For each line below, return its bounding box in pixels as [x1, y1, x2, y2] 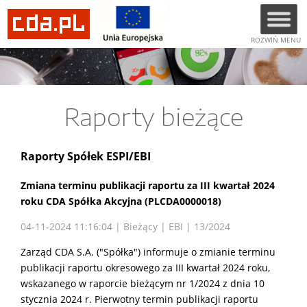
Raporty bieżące [64, 101, 243, 131]
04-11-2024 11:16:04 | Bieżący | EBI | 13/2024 [21, 219, 230, 233]
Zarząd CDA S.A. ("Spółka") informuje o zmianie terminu [21, 245, 275, 258]
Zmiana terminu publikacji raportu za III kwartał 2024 [21, 178, 275, 192]
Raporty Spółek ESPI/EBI [21, 149, 151, 164]
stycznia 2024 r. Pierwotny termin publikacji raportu [21, 292, 258, 306]
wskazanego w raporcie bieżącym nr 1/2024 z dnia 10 [21, 276, 265, 290]
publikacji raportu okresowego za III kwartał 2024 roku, [21, 260, 270, 274]
